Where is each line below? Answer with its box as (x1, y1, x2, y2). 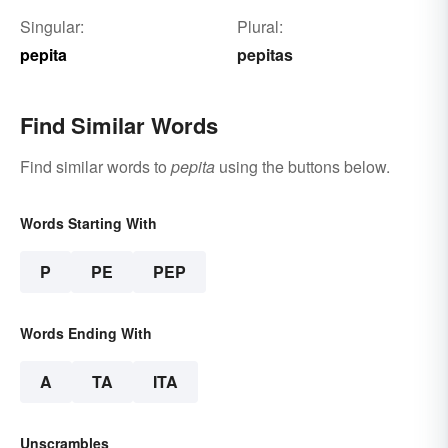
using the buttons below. (215, 155, 390, 179)
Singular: (20, 15, 84, 39)
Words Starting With (20, 213, 157, 234)
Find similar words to (20, 155, 171, 179)
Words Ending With (20, 323, 152, 344)
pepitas (236, 43, 293, 67)
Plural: (236, 15, 283, 39)
